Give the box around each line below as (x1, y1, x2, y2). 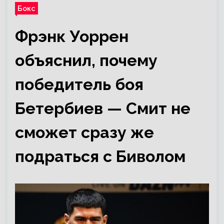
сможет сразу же (15, 123, 154, 141)
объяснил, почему (15, 51, 157, 69)
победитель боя (15, 75, 143, 93)
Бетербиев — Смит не (15, 99, 190, 117)
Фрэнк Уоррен (15, 27, 128, 45)
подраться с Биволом (15, 147, 185, 165)
